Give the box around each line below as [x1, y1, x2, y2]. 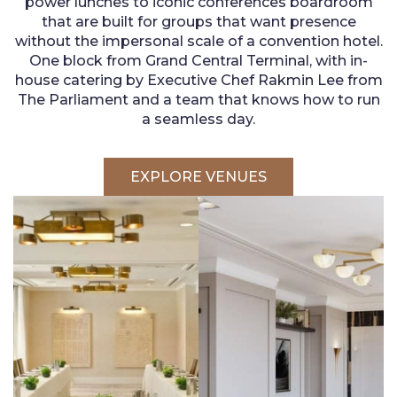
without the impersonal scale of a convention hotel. [14, 32, 383, 50]
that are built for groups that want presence [41, 12, 356, 30]
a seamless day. [142, 110, 255, 128]
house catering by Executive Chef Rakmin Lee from [14, 71, 383, 89]
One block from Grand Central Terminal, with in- [29, 51, 368, 69]
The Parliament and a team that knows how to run [17, 90, 380, 108]
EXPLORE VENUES [130, 167, 267, 185]
